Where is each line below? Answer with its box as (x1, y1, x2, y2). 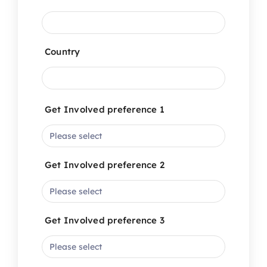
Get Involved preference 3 (44, 214, 164, 226)
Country (44, 45, 80, 57)
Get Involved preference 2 (44, 159, 164, 170)
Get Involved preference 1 (44, 103, 164, 115)
